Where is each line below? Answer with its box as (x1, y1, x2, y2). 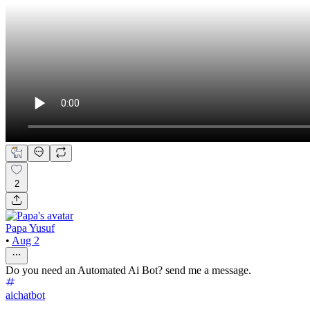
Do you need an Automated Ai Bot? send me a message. (6, 264, 251, 277)
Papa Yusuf (6, 222, 55, 235)
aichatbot (6, 289, 45, 302)
